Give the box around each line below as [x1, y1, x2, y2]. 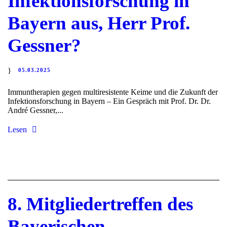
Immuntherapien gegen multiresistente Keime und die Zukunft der [8, 87, 218, 96]
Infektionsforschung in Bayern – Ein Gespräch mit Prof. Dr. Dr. [8, 96, 211, 105]
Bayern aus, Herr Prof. [8, 12, 190, 33]
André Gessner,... [8, 105, 63, 115]
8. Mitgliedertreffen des [8, 194, 193, 215]
